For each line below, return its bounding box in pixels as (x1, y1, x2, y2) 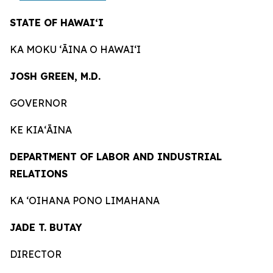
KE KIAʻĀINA (10, 124, 72, 136)
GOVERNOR (10, 97, 67, 109)
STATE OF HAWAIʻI (10, 16, 104, 29)
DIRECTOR (10, 248, 62, 260)
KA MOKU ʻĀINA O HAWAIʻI (10, 43, 141, 55)
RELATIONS (10, 168, 68, 180)
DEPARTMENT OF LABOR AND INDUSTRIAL (10, 151, 222, 163)
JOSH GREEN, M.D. (10, 70, 101, 82)
